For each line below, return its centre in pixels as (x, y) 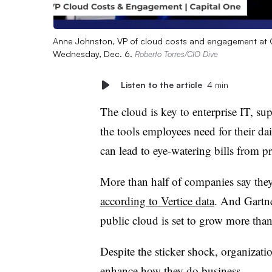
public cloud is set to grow (163, 220)
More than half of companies (167, 181)
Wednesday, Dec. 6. (94, 53)
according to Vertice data (157, 200)
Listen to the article (161, 84)
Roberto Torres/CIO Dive (176, 54)
